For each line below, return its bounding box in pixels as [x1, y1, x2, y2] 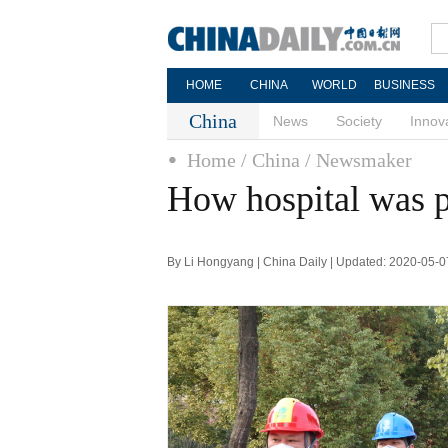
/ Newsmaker [305, 149, 412, 171]
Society [336, 113, 382, 129]
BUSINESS [373, 78, 435, 92]
